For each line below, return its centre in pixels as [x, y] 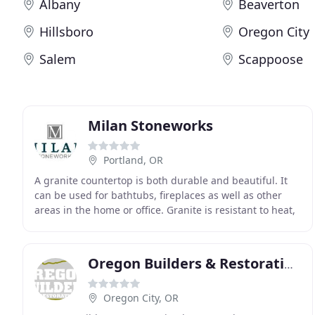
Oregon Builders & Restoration [289, 264]
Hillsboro [66, 32]
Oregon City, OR [141, 298]
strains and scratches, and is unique [121, 225]
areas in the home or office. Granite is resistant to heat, [165, 210]
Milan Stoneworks [150, 126]
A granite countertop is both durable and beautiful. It [161, 180]
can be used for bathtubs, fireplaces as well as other [158, 195]
